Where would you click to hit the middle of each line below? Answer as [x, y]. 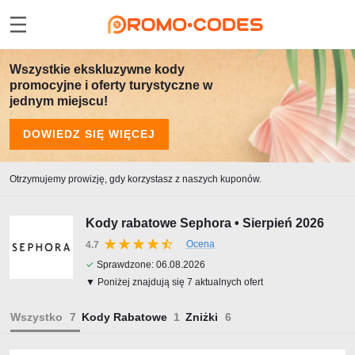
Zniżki [202, 317]
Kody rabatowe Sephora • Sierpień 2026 [205, 223]
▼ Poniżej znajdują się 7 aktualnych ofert [174, 282]
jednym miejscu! [59, 101]
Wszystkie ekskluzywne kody [97, 69]
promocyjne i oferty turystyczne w [111, 85]
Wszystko [36, 317]
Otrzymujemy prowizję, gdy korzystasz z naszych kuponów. [136, 179]
